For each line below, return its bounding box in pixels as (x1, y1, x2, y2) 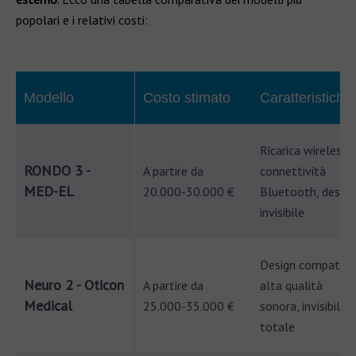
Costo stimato (143, 90, 230, 106)
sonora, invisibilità (260, 298, 354, 314)
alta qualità (260, 277, 323, 293)
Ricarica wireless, (260, 142, 350, 158)
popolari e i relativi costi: (16, 12, 148, 28)
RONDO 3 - (24, 161, 90, 180)
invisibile (260, 204, 304, 220)
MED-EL (24, 182, 74, 200)
